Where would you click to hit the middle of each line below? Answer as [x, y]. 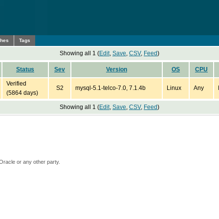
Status [25, 69]
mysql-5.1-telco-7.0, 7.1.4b [110, 88]
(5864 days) [22, 93]
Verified [16, 84]
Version [117, 69]
